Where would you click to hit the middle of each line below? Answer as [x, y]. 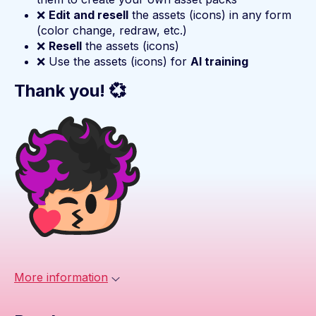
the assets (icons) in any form [210, 15]
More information [61, 278]
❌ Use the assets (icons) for [114, 62]
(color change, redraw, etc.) [112, 31]
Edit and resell [89, 15]
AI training [219, 62]
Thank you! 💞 [70, 91]
